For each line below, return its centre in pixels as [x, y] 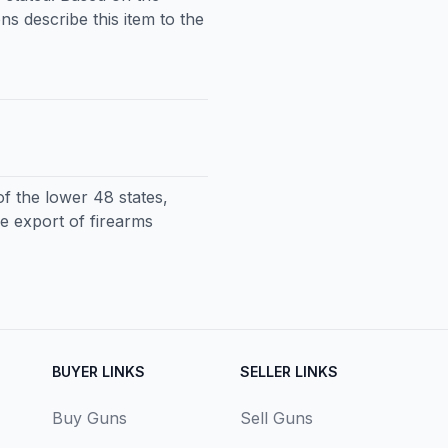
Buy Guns [89, 418]
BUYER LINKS [98, 371]
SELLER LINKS [289, 371]
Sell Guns [276, 418]
